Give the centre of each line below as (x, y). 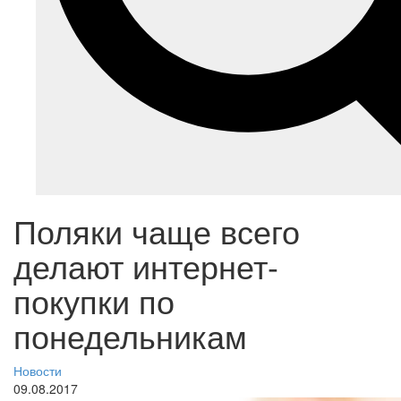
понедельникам (130, 336)
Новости (38, 371)
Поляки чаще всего (157, 231)
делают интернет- (146, 266)
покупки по (94, 301)
